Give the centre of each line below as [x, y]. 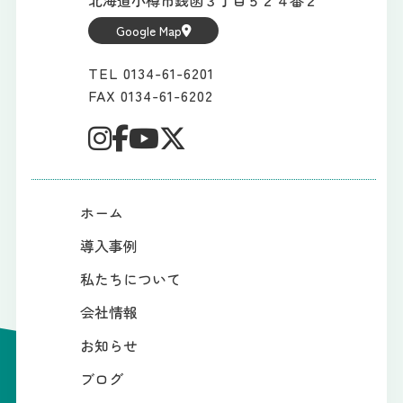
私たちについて [131, 279]
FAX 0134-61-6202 [151, 96]
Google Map [148, 30]
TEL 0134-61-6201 [152, 73]
